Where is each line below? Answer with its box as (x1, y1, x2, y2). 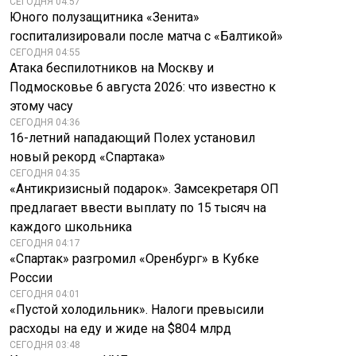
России (10, 270, 52, 285)
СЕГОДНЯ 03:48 (10, 339, 80, 350)
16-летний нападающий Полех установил (10, 130, 255, 145)
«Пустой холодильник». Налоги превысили (10, 302, 264, 317)
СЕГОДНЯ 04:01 (10, 288, 80, 300)
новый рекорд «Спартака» (10, 149, 165, 164)
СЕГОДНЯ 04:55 (10, 47, 80, 58)
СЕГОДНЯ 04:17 (10, 238, 80, 249)
